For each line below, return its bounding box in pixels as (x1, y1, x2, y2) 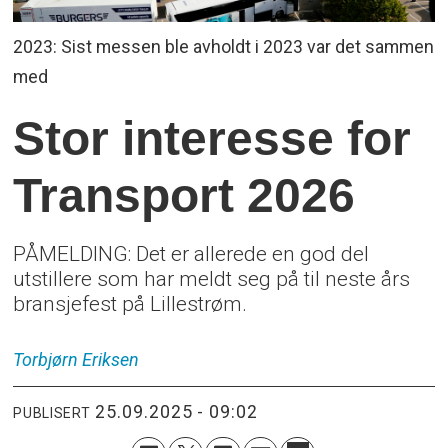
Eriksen (82, 348, 140, 370)
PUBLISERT (13, 405, 91, 422)
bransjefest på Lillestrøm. (13, 290, 253, 316)
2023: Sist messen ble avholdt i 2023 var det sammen (13, 36, 435, 58)
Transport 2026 (13, 168, 356, 223)
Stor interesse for (13, 111, 412, 166)
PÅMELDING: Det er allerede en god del (13, 240, 370, 266)
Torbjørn (13, 348, 79, 370)
